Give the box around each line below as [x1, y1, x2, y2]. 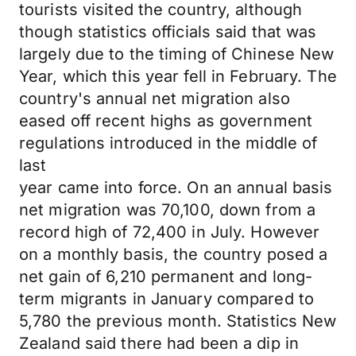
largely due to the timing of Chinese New [19, 44, 335, 64]
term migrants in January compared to [19, 289, 315, 308]
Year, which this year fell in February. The [19, 67, 337, 86]
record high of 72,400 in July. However [19, 222, 320, 242]
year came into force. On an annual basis [19, 178, 333, 197]
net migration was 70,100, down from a [19, 200, 316, 219]
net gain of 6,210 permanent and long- [19, 267, 313, 286]
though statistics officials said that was [19, 22, 317, 41]
